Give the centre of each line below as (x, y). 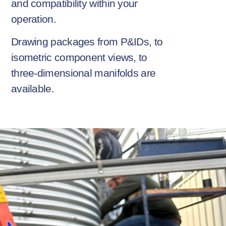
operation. (33, 19)
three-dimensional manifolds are (83, 73)
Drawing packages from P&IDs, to (87, 42)
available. (32, 89)
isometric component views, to (79, 58)
